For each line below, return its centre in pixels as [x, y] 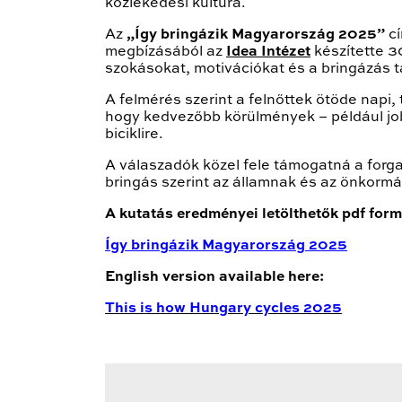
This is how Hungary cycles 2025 [223, 309]
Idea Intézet [268, 52]
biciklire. [134, 135]
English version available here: [214, 278]
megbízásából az [166, 52]
